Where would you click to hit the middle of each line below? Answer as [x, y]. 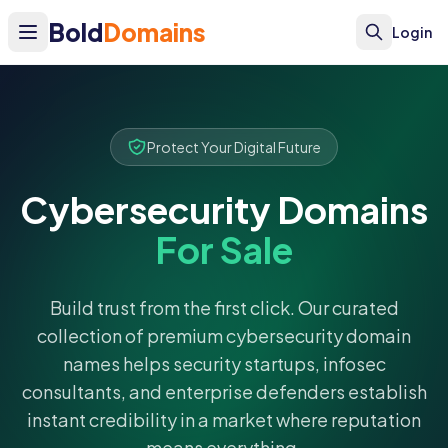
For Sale [224, 249]
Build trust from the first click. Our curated [224, 307]
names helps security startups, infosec [224, 363]
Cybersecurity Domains [224, 209]
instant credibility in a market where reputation [224, 419]
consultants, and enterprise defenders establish [224, 391]
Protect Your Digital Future [234, 147]
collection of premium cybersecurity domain [224, 335]
